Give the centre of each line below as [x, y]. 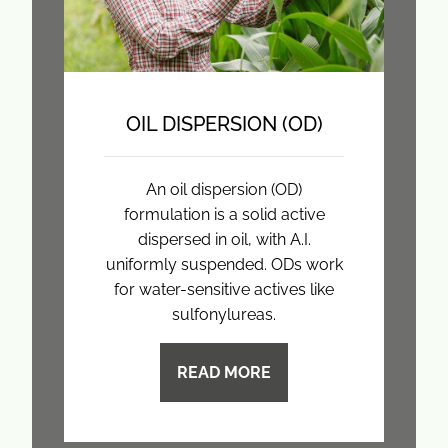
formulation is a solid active [224, 214]
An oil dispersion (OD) [224, 189]
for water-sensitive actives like [224, 289]
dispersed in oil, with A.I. [224, 239]
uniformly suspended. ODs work [224, 264]
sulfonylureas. [224, 314]
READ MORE [224, 372]
